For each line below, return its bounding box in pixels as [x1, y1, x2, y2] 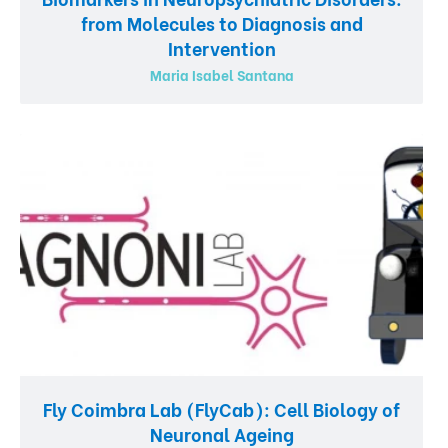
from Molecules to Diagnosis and [80, 8, 363, 36]
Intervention [167, 33, 276, 61]
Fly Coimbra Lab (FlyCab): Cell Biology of [43, 394, 400, 422]
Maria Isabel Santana [149, 63, 294, 85]
